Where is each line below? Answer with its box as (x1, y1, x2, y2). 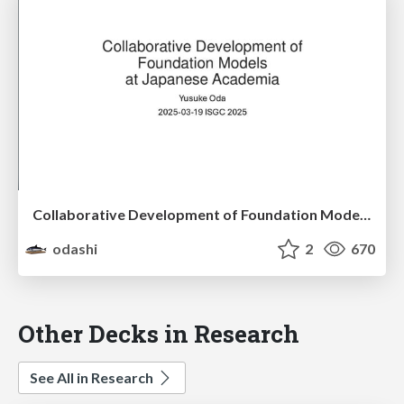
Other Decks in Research (18, 317, 299, 349)
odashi (50, 240, 98, 258)
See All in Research (30, 368, 156, 386)
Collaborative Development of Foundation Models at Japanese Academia (360, 206, 371, 224)
